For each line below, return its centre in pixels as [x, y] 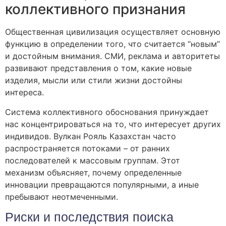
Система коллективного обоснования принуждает [107, 112]
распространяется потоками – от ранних [88, 148]
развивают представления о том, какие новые [98, 68]
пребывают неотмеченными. [62, 196]
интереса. [24, 93]
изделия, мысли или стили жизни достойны [94, 80]
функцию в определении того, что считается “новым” [112, 44]
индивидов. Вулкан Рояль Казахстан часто [91, 136]
